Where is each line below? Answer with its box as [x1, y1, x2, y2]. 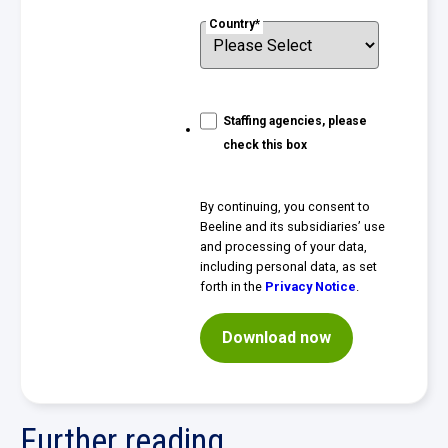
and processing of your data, [200, 239, 368, 255]
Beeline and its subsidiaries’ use [200, 219, 386, 235]
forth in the [200, 279, 266, 295]
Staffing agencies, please [222, 114, 367, 129]
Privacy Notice [265, 279, 357, 295]
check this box [222, 138, 307, 153]
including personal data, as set [200, 259, 378, 275]
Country [209, 17, 256, 32]
